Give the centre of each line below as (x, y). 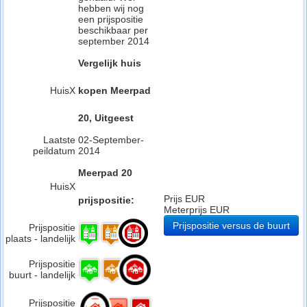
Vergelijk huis (110, 63)
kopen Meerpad (114, 90)
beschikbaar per (113, 30)
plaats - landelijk (40, 238)
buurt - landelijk (42, 275)
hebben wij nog (111, 8)
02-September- (111, 140)
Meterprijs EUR (197, 210)
